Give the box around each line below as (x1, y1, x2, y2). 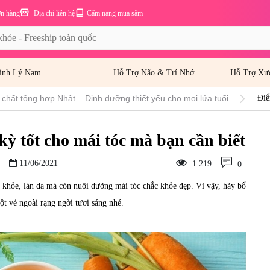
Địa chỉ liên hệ (32, 9, 75, 17)
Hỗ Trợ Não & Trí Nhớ (113, 68, 195, 77)
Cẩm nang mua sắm (87, 9, 143, 17)
